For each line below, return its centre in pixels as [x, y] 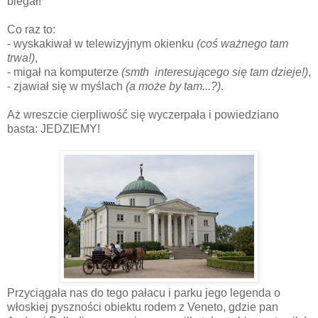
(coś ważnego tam [242, 43]
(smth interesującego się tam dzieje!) [215, 72]
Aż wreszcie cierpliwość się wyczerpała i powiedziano [143, 114]
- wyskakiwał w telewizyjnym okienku [102, 43]
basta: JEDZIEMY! [54, 128]
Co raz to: [31, 29]
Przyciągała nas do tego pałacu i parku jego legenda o [144, 292]
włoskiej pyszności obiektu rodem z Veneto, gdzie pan [143, 307]
